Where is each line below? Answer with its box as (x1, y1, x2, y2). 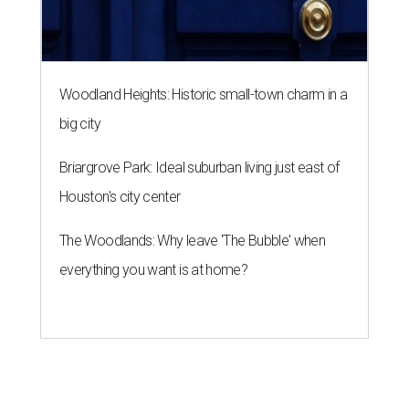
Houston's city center (59, 187, 181, 205)
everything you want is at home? (59, 260, 248, 278)
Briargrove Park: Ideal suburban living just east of (59, 158, 340, 176)
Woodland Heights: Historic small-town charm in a (59, 85, 348, 103)
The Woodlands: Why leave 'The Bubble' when (59, 231, 326, 249)
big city (59, 114, 100, 132)
